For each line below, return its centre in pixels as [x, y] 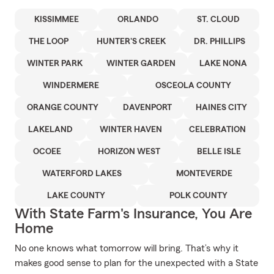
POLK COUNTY [198, 196]
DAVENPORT [147, 108]
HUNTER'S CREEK [131, 42]
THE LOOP [49, 42]
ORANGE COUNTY [62, 108]
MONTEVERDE [204, 174]
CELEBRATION [217, 130]
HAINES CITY [222, 108]
